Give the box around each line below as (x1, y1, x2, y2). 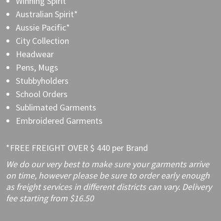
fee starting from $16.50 (6, 192, 94, 204)
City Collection (16, 35, 69, 46)
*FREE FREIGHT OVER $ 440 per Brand (6, 142, 148, 153)
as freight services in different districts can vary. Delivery (6, 181, 212, 192)
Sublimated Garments (16, 101, 96, 113)
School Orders (16, 88, 68, 100)
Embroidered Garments (16, 114, 103, 126)
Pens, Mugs (16, 61, 58, 73)
